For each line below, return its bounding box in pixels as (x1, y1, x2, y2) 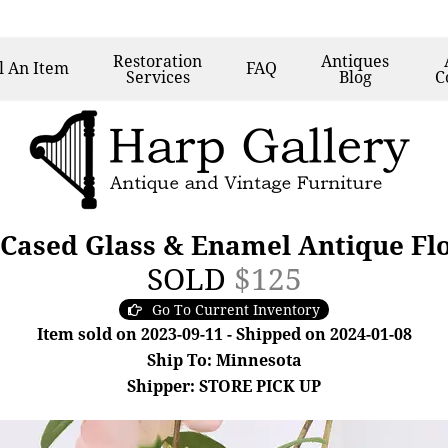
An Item (8, 57, 70, 79)
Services (125, 66, 190, 88)
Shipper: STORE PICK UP (127, 375, 321, 397)
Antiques (321, 50, 390, 72)
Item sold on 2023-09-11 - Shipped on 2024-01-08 (36, 323, 412, 345)
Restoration (113, 50, 203, 72)
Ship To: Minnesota (146, 349, 302, 371)
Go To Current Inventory (152, 300, 320, 319)
